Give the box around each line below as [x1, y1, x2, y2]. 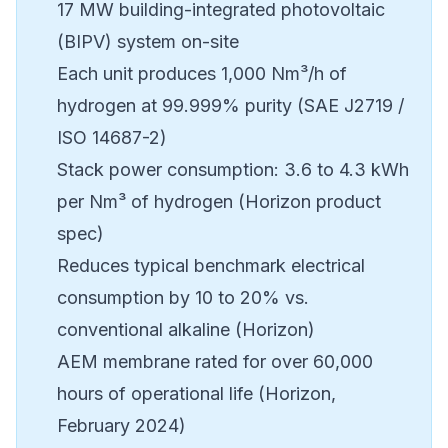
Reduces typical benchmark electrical [57, 255, 365, 277]
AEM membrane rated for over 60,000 [57, 351, 373, 373]
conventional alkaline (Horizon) [57, 319, 315, 341]
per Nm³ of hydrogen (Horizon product [57, 191, 381, 213]
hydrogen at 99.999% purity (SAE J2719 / [57, 95, 404, 117]
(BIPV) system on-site [57, 31, 239, 53]
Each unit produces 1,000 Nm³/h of [57, 63, 347, 85]
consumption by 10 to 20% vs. [57, 287, 309, 309]
